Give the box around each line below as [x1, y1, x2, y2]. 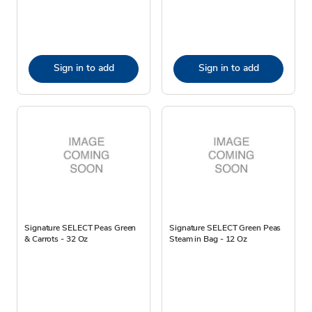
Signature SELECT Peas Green [24, 221, 136, 233]
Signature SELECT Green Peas [169, 221, 281, 233]
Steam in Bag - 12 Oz [169, 233, 248, 244]
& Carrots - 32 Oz [24, 233, 88, 244]
